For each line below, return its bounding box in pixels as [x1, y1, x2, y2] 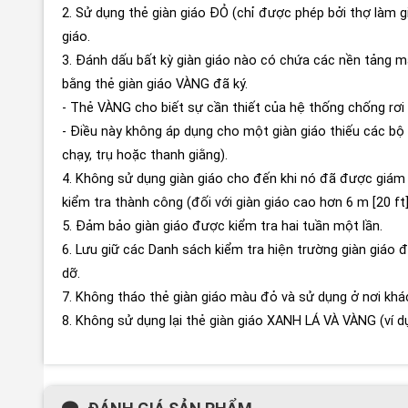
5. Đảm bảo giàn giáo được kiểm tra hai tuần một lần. [62, 218, 382, 234]
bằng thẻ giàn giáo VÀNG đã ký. [62, 76, 248, 92]
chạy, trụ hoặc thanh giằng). [62, 147, 228, 163]
